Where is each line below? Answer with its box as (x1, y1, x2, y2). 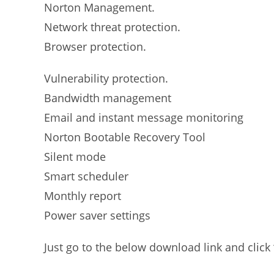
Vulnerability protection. (44, 71, 168, 86)
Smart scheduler (44, 169, 128, 183)
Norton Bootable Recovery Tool (44, 130, 206, 144)
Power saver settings (44, 208, 150, 223)
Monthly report (44, 188, 121, 203)
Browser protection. (44, 39, 146, 54)
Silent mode (44, 149, 106, 164)
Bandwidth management (44, 91, 171, 105)
